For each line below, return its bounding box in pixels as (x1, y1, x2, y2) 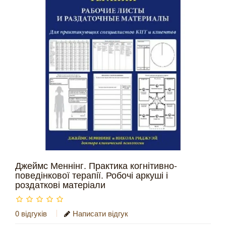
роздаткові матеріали (15, 178, 105, 191)
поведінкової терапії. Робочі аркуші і (15, 168, 168, 181)
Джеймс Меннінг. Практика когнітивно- (15, 158, 177, 172)
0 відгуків (15, 208, 47, 218)
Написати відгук (73, 208, 128, 218)
